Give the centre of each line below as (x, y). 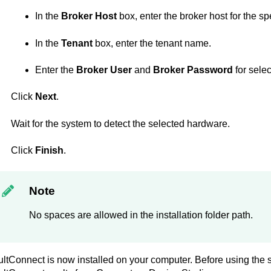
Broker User (104, 70)
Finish (49, 151)
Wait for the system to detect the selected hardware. (120, 123)
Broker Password (193, 70)
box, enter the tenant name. (152, 43)
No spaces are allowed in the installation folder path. (141, 215)
